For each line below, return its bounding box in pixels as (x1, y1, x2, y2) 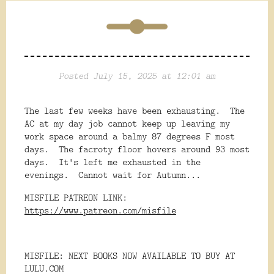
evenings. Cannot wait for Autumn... (24, 168, 201, 182)
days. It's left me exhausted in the (24, 155, 201, 169)
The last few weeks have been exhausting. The (24, 104, 245, 117)
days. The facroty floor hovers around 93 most (24, 143, 250, 156)
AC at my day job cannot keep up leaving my (24, 117, 230, 130)
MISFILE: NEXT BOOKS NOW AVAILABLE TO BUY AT (24, 249, 235, 262)
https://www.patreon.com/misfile (24, 204, 176, 217)
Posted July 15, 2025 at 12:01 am (59, 69, 215, 83)
